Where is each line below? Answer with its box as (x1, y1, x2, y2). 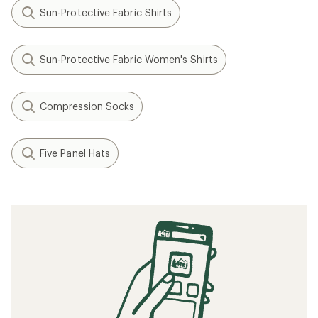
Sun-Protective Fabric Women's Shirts (40, 53, 218, 65)
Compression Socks (40, 100, 135, 112)
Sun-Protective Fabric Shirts (40, 6, 172, 18)
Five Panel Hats (40, 147, 111, 159)
